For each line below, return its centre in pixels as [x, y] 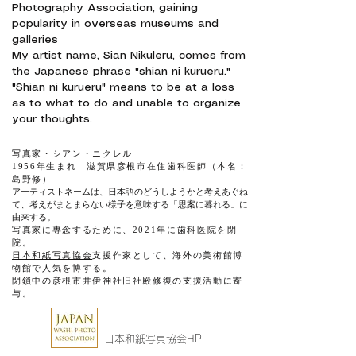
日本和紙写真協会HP [153, 339]
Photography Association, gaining [105, 8]
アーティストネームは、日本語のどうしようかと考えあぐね [130, 192]
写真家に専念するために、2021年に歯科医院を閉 [125, 230]
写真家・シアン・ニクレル [72, 153]
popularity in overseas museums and [115, 24]
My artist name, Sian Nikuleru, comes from [129, 56]
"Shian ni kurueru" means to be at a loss [123, 87]
